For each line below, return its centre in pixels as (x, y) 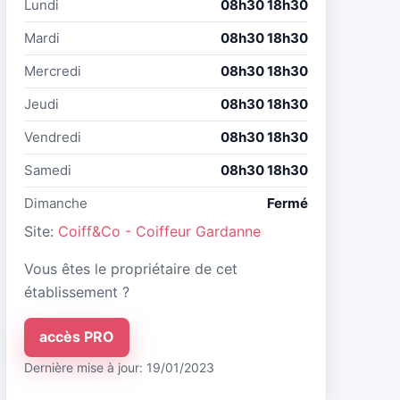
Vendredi (53, 137)
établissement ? (77, 292)
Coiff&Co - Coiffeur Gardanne (159, 231)
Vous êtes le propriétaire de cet (131, 268)
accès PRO (77, 337)
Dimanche (56, 203)
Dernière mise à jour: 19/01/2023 (119, 367)
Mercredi (53, 71)
